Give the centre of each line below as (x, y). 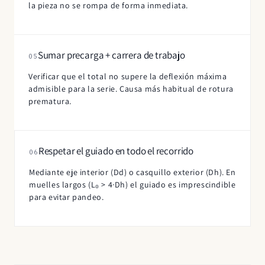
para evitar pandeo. (67, 197)
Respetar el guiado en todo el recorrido (116, 151)
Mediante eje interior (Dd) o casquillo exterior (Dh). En (132, 172)
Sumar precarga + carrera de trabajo (111, 55)
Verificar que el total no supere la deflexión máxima (128, 76)
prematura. (50, 101)
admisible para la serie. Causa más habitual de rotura (131, 88)
